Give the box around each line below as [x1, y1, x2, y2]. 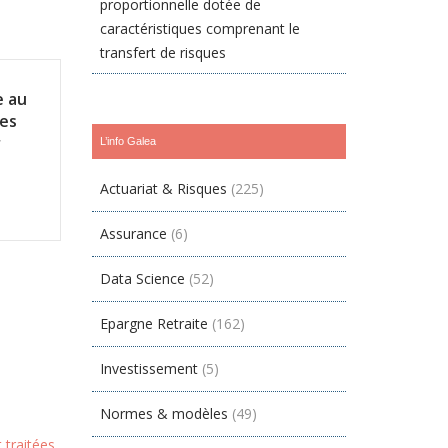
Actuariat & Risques [100, 179, 228, 198]
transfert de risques [100, 43, 227, 62]
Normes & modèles [100, 404, 229, 423]
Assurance [100, 224, 168, 243]
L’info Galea [100, 135, 157, 147]
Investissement [100, 359, 199, 378]
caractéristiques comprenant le [100, 19, 301, 38]
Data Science [100, 269, 186, 288]
